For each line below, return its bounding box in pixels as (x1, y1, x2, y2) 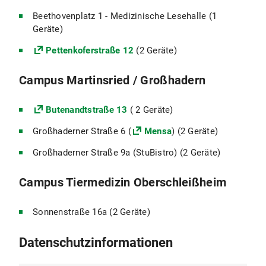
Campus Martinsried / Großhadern (19, 73, 206, 87)
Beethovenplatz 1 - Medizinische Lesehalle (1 (33, 11, 217, 21)
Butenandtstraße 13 (46, 104, 128, 115)
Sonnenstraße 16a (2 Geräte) (33, 207, 150, 217)
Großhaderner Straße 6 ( (33, 126, 131, 137)
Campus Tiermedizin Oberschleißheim (19, 175, 227, 189)
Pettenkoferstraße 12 (46, 45, 134, 56)
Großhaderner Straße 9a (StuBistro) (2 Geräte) (33, 147, 221, 158)
